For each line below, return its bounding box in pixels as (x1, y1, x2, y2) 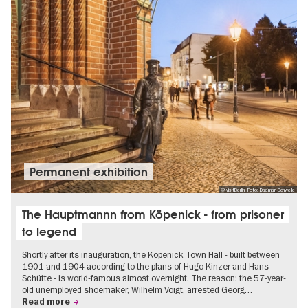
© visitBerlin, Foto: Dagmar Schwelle (220, 186, 295, 193)
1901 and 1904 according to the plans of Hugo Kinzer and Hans (22, 261, 269, 272)
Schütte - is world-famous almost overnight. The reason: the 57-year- (22, 272, 286, 284)
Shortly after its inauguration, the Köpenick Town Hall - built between (22, 249, 280, 261)
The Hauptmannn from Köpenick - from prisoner (22, 206, 284, 222)
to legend (22, 223, 76, 239)
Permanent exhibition (30, 164, 148, 179)
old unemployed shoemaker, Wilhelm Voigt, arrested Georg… (22, 284, 252, 296)
